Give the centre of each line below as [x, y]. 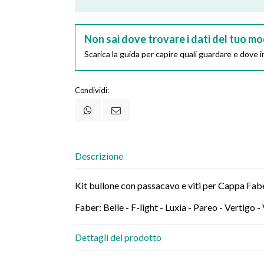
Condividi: [92, 90]
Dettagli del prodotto [118, 237]
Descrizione [99, 156]
